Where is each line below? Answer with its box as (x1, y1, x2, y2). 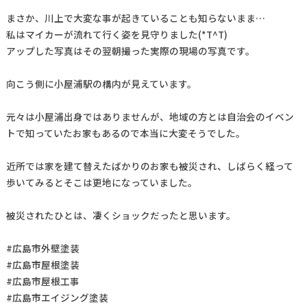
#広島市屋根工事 (5, 273, 79, 288)
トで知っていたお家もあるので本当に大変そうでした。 (5, 125, 245, 140)
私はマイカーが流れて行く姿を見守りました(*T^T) (5, 27, 228, 41)
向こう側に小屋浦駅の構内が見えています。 (5, 76, 197, 90)
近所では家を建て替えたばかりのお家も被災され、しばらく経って (5, 158, 293, 173)
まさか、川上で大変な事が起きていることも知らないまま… (5, 10, 265, 25)
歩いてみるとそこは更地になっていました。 (5, 175, 197, 189)
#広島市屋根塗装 (5, 257, 79, 271)
